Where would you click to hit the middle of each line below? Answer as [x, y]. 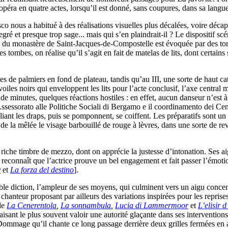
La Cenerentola [32, 206]
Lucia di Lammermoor [152, 206]
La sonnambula [86, 206]
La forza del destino [42, 170]
